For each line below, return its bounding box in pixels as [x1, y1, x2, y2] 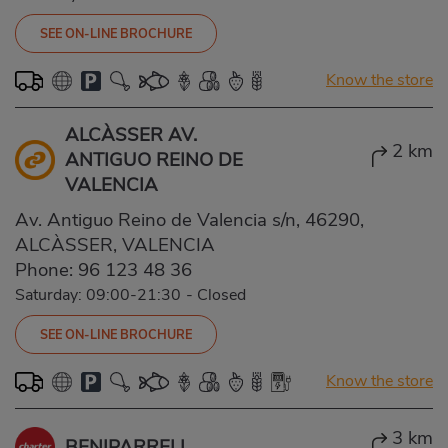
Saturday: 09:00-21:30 [15, 283, 181, 306]
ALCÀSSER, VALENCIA [15, 231, 215, 258]
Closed [197, 283, 246, 306]
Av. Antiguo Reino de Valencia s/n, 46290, [15, 206, 364, 233]
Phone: [15, 256, 78, 283]
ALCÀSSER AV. [65, 121, 197, 148]
